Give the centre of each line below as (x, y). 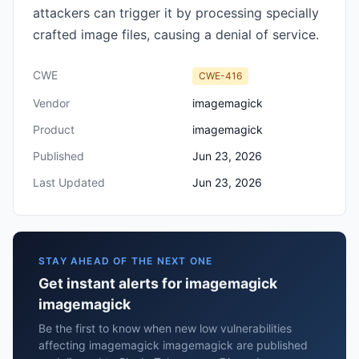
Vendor (51, 103)
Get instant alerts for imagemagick (158, 283)
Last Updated (69, 182)
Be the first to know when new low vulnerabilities (165, 328)
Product (54, 129)
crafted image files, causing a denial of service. (176, 34)
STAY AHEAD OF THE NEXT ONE (126, 261)
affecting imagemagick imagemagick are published (173, 345)
